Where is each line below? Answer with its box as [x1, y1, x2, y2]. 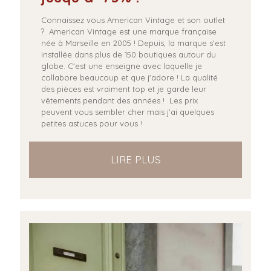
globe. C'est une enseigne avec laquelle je [41, 60, 202, 71]
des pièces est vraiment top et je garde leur [41, 83, 206, 94]
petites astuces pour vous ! [41, 118, 145, 128]
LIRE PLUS [110, 152, 161, 166]
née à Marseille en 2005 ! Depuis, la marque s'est [41, 38, 226, 48]
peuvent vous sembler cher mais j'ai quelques [41, 106, 214, 117]
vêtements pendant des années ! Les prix [41, 95, 198, 105]
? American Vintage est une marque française [41, 26, 217, 36]
